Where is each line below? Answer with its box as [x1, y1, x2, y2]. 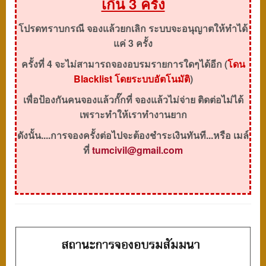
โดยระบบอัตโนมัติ [114, 72, 190, 86]
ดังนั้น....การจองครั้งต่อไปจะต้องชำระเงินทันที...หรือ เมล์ [17, 128, 249, 142]
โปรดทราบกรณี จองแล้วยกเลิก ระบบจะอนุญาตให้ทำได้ [18, 21, 248, 36]
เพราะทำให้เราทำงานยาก [79, 107, 187, 122]
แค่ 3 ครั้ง [113, 36, 153, 50]
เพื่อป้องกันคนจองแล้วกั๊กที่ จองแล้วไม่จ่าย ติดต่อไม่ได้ [23, 93, 243, 107]
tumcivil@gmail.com [92, 143, 183, 157]
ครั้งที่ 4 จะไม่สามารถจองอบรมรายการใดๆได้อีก [21, 57, 224, 71]
